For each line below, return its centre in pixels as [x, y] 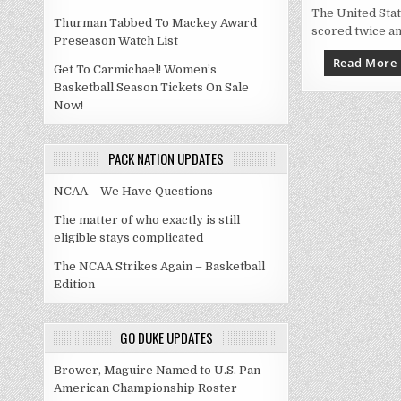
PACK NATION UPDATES [166, 158]
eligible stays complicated [129, 238]
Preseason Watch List [116, 41]
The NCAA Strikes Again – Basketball [160, 266]
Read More [365, 63]
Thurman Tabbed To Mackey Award [156, 23]
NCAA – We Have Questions [134, 191]
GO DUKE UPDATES [166, 337]
